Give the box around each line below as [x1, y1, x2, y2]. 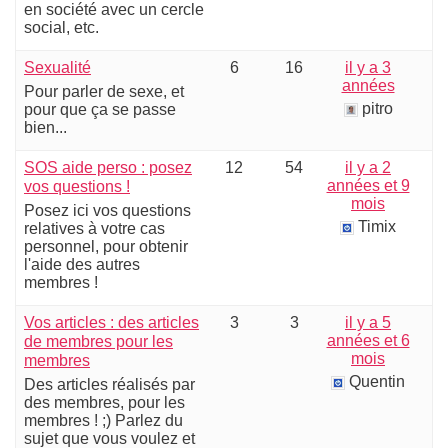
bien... [24, 119, 67, 136]
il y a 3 [345, 59, 391, 76]
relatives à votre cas [24, 220, 165, 237]
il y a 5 [345, 314, 391, 331]
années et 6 [326, 332, 410, 349]
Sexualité [24, 59, 91, 76]
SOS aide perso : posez [24, 159, 192, 176]
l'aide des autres [24, 256, 140, 273]
